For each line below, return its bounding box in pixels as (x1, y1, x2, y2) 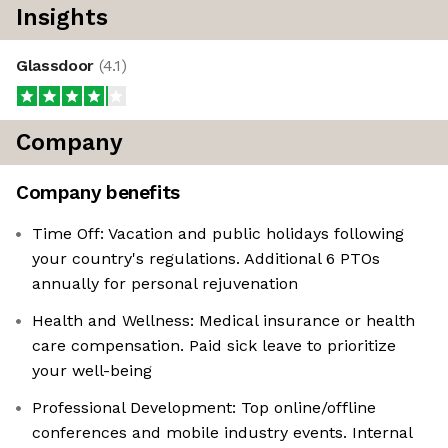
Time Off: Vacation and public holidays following (32, 224, 404, 244)
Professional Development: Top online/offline (32, 398, 376, 418)
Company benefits (16, 181, 180, 205)
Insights (16, 4, 108, 32)
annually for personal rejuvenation (32, 274, 298, 294)
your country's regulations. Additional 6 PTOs (32, 249, 380, 269)
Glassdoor (16, 56, 99, 76)
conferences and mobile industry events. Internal (32, 423, 413, 443)
